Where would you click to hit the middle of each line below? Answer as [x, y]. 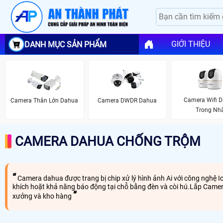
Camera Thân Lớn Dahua [45, 100]
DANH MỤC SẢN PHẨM [65, 44]
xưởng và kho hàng [43, 196]
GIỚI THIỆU [190, 44]
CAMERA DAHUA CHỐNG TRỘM [108, 141]
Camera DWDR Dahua [127, 100]
